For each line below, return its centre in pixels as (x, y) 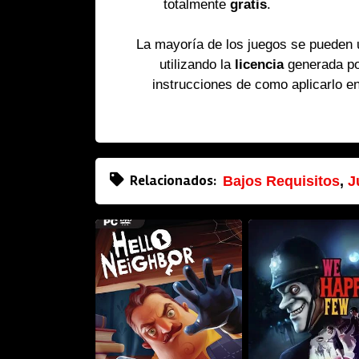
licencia (260, 65)
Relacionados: (173, 181)
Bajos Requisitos (281, 181)
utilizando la (198, 65)
